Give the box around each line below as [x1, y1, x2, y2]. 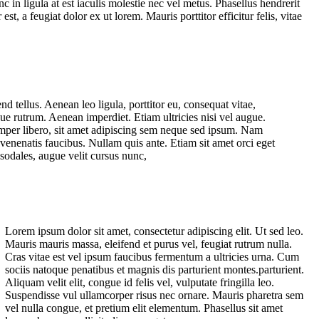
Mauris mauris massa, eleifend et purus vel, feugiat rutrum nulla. [5, 238, 293, 251]
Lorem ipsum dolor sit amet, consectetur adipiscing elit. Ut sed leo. [5, 225, 304, 238]
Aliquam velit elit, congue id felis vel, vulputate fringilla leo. [5, 276, 275, 289]
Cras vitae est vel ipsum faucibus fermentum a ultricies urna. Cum [5, 251, 300, 263]
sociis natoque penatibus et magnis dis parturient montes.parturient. [5, 263, 305, 276]
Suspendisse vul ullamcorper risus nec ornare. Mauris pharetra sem [5, 289, 304, 302]
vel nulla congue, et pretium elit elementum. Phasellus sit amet [5, 302, 283, 315]
